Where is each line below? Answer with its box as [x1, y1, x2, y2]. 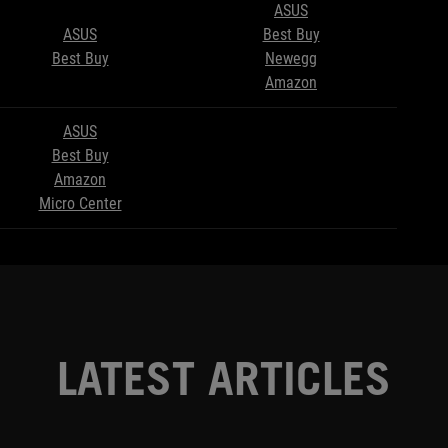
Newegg [265, 49, 317, 69]
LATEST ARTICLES [57, 350, 391, 407]
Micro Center [38, 194, 122, 214]
